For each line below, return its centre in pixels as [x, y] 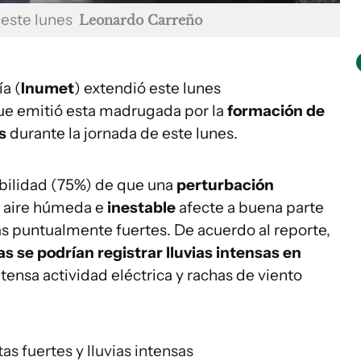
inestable [143, 208]
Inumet [48, 89]
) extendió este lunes [147, 89]
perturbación [225, 185]
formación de [276, 111]
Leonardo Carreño [141, 21]
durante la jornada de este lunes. [124, 134]
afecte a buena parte [251, 208]
